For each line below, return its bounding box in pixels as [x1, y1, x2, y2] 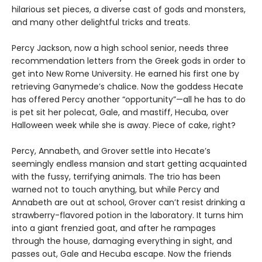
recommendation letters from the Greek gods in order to [12, 55, 246, 67]
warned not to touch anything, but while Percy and [12, 184, 219, 196]
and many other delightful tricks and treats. [12, 16, 190, 29]
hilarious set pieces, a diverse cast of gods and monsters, [12, 4, 246, 16]
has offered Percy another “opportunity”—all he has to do [12, 94, 246, 106]
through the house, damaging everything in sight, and [12, 235, 232, 247]
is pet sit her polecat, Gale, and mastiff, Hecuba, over [12, 106, 229, 119]
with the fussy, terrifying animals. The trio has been [12, 171, 220, 183]
